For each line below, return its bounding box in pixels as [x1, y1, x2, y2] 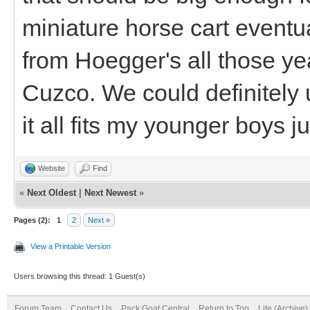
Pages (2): [14, 215, 51, 224]
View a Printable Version [30, 241, 111, 250]
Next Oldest [27, 187, 76, 198]
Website [38, 163, 65, 172]
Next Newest [84, 187, 136, 198]
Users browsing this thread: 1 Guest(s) [14, 271, 145, 280]
